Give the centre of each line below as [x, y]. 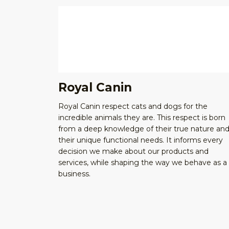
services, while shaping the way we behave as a [143, 163]
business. [74, 174]
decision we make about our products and [133, 152]
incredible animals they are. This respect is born [142, 118]
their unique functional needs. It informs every [141, 140]
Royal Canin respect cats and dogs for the [133, 107]
